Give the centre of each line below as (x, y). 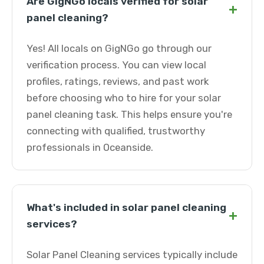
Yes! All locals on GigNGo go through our (119, 48)
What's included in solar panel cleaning (126, 207)
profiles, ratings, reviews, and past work (118, 81)
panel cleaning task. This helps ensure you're (129, 114)
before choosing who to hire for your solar (124, 98)
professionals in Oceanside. (90, 147)
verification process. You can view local (116, 65)
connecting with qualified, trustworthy (116, 131)
